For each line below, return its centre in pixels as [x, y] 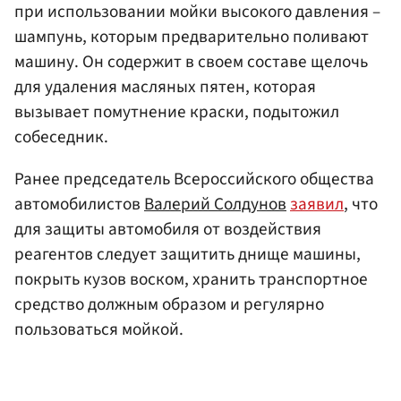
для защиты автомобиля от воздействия [168, 229]
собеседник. [61, 137]
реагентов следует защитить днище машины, [188, 254]
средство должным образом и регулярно [169, 304]
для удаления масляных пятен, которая [165, 86]
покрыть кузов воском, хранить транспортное [191, 279]
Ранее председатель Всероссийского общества [194, 179]
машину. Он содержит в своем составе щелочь [191, 61]
